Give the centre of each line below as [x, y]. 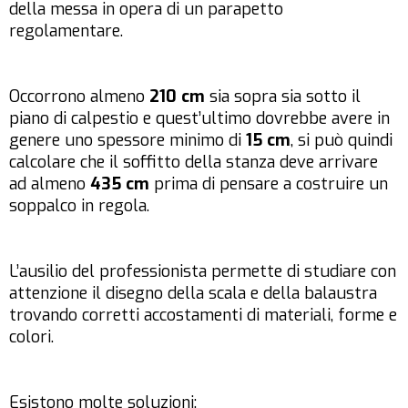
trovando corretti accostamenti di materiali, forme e [203, 316]
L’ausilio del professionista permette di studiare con [203, 272]
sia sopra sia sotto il [283, 97]
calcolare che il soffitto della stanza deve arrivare [194, 163]
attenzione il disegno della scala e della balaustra [193, 294]
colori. [31, 337]
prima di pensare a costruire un [269, 184]
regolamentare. [66, 31]
